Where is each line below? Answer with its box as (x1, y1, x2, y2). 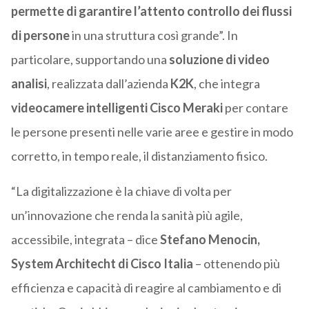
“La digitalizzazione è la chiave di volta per (10, 183, 232, 199)
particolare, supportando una (10, 52, 167, 68)
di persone (10, 28, 70, 43)
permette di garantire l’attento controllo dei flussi (10, 3, 292, 19)
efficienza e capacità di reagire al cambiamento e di (10, 280, 281, 296)
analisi (10, 76, 47, 92)
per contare (222, 100, 288, 116)
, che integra (193, 76, 260, 92)
